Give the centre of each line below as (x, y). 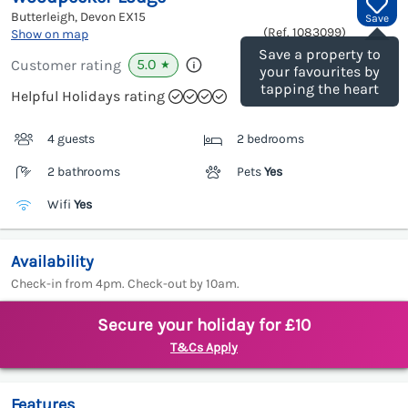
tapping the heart (320, 89)
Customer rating (66, 66)
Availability (52, 262)
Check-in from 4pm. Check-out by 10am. (125, 284)
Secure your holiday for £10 (204, 326)
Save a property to (320, 55)
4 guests (71, 139)
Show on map (50, 35)
